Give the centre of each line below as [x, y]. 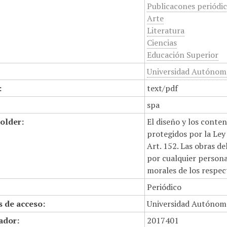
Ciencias [162, 43]
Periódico [164, 187]
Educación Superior [183, 55]
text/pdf [163, 88]
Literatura [166, 30]
